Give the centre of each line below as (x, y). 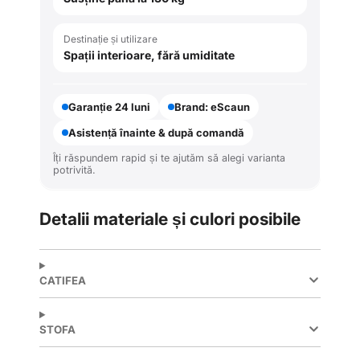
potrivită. (74, 170)
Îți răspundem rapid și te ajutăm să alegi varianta (169, 157)
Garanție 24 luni (109, 106)
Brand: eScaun (212, 106)
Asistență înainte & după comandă (156, 132)
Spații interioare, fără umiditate (149, 55)
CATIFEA (63, 281)
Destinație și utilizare (110, 39)
